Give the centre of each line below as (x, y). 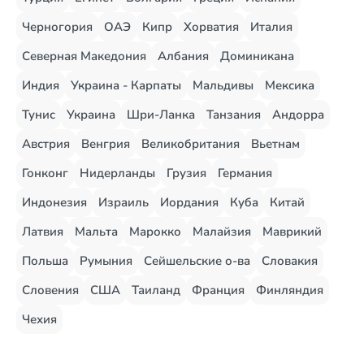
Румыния (106, 261)
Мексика (290, 85)
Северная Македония (84, 56)
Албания (183, 56)
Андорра (298, 115)
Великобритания (191, 144)
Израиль (123, 202)
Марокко (155, 232)
